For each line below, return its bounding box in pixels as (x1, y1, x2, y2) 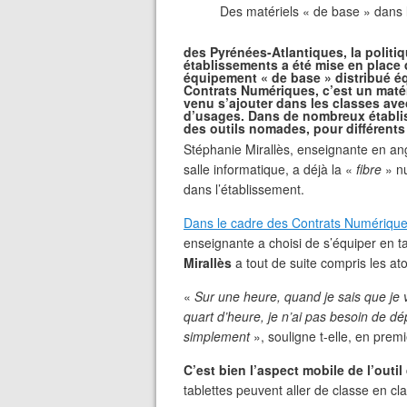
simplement (184, 327, 250, 345)
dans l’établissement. (184, 180, 304, 198)
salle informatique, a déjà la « (184, 160, 356, 178)
